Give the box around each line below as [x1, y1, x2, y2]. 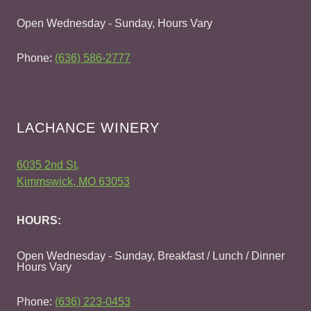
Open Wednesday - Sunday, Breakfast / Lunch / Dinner [17, 249, 285, 262]
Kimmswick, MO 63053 [17, 175, 130, 187]
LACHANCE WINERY [17, 119, 160, 135]
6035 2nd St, [17, 158, 79, 171]
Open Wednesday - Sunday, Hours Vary [17, 17, 212, 29]
